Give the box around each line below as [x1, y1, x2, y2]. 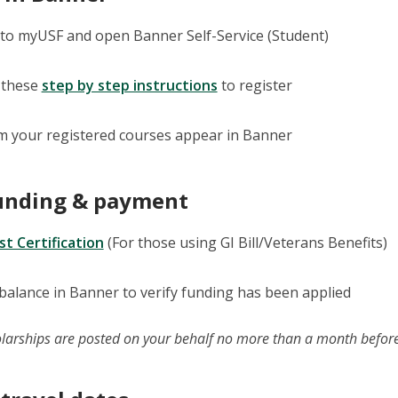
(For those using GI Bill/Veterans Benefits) [103, 232, 387, 252]
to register [217, 75, 292, 95]
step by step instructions [41, 75, 218, 95]
